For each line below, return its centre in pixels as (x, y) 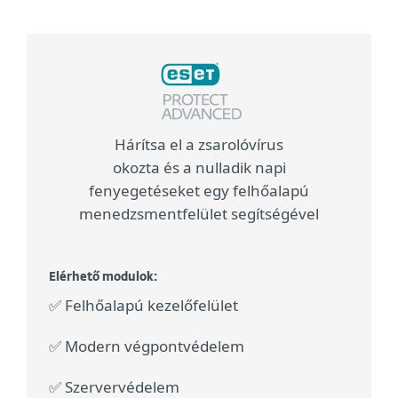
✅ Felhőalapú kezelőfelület (143, 305)
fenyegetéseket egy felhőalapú (199, 191)
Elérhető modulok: (103, 278)
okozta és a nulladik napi (199, 167)
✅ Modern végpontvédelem (147, 346)
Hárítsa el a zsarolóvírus (199, 144)
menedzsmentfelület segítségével (199, 214)
